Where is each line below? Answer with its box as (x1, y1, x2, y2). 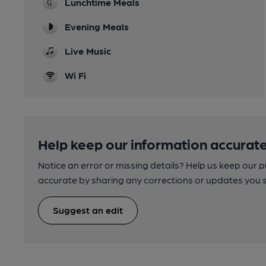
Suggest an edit (53, 204, 123, 216)
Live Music (65, 45, 111, 56)
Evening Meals (65, 20, 129, 32)
